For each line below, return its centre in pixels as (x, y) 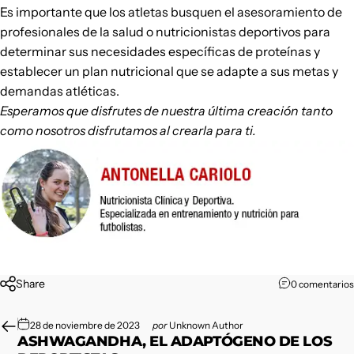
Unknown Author (206, 326)
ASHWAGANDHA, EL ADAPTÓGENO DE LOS (175, 342)
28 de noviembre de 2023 (85, 326)
